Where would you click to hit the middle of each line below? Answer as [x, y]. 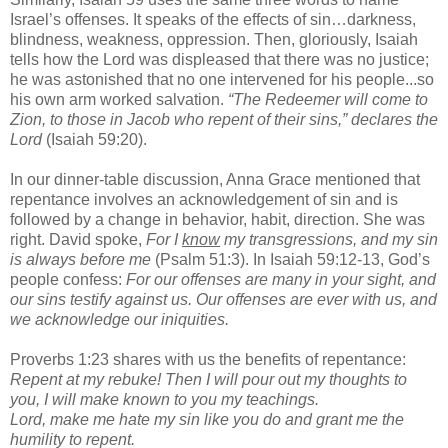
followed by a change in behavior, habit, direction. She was [217, 219]
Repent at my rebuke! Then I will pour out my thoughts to [208, 379]
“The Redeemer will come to [326, 99]
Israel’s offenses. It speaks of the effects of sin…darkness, [213, 19]
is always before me [80, 259]
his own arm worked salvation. [117, 99]
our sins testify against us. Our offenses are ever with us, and [223, 299]
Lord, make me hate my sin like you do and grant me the [207, 419]
